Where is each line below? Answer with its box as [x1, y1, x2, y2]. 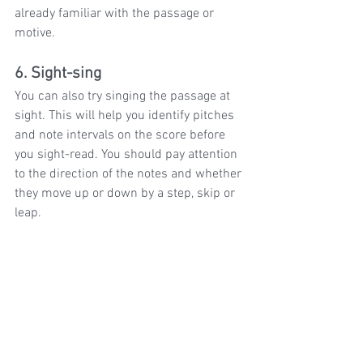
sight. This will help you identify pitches [15, 107, 237, 124]
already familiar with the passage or [15, 5, 217, 22]
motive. [15, 24, 55, 41]
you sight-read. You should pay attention [15, 146, 241, 163]
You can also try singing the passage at [15, 88, 233, 105]
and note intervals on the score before [15, 126, 228, 143]
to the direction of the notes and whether [15, 165, 245, 182]
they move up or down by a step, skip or [15, 185, 238, 202]
